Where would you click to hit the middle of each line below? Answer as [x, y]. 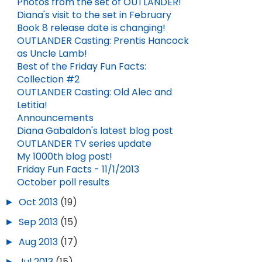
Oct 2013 [40, 202]
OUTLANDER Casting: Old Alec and [94, 92]
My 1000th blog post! [65, 156]
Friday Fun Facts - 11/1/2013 [78, 169]
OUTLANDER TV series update [84, 144]
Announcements [55, 118]
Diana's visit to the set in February [94, 15]
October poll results [63, 182]
